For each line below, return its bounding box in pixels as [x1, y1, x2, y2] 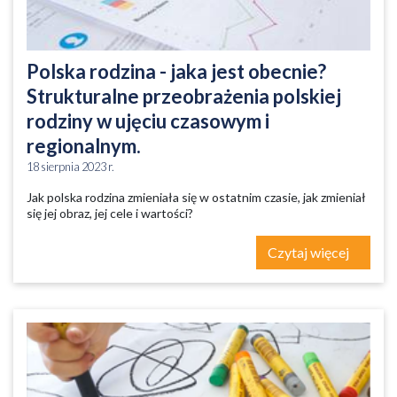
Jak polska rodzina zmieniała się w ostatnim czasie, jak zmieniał [27, 190, 366, 205]
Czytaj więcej [268, 244, 352, 261]
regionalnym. [27, 134, 141, 158]
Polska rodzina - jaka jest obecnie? [27, 59, 326, 83]
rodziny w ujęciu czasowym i [27, 109, 269, 133]
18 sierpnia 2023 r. [27, 160, 114, 174]
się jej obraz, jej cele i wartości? [27, 206, 193, 221]
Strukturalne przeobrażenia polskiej [27, 84, 341, 108]
